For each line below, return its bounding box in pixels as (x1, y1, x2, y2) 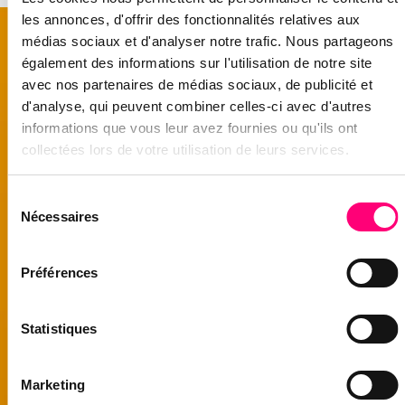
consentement (6, 234, 92, 250)
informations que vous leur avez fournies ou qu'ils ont (21, 119, 357, 136)
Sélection (6, 191, 61, 206)
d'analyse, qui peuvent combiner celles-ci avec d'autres (21, 98, 372, 114)
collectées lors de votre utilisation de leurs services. (21, 141, 349, 157)
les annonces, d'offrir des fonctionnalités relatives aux (21, 11, 360, 27)
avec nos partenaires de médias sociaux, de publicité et (21, 76, 372, 92)
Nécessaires (21, 209, 99, 224)
